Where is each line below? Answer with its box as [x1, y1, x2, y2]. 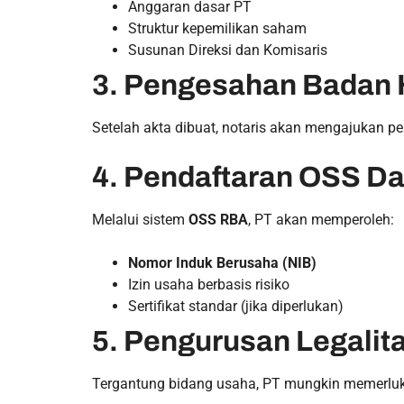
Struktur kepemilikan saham [128, 20, 307, 37]
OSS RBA [188, 211, 248, 228]
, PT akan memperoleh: [248, 211, 394, 228]
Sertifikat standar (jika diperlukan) [128, 298, 344, 315]
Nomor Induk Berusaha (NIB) [128, 254, 317, 271]
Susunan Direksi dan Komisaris [128, 41, 327, 59]
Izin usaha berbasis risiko [128, 276, 289, 293]
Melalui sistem [92, 211, 188, 228]
